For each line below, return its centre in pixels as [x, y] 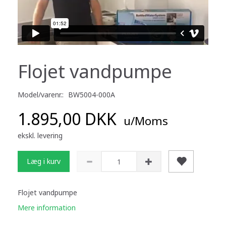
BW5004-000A [92, 95]
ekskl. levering [40, 136]
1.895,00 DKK [69, 119]
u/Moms [144, 121]
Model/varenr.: [42, 95]
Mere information [47, 208]
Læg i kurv [44, 161]
